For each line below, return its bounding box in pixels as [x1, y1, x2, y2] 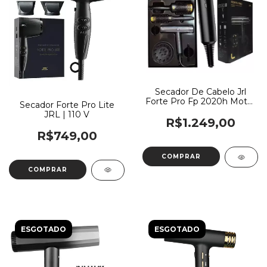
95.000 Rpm [174, 105, 226, 117]
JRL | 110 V [44, 108, 89, 120]
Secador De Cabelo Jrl [154, 86, 246, 98]
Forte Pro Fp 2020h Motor [145, 96, 256, 107]
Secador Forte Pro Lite [19, 99, 114, 110]
